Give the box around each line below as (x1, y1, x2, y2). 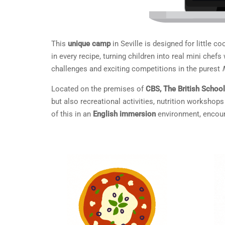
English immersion (93, 109, 156, 119)
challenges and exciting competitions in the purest (51, 64, 222, 73)
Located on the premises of (51, 84, 146, 93)
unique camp (68, 39, 110, 48)
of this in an (51, 109, 93, 119)
